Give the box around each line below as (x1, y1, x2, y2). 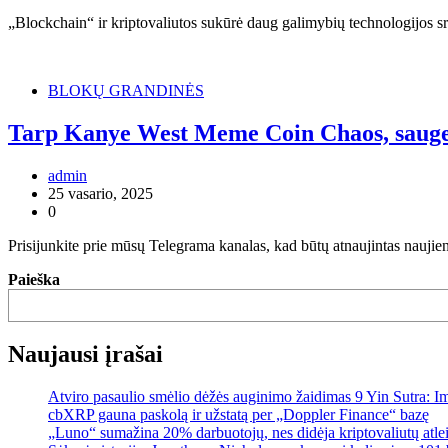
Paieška (8, 270, 60, 288)
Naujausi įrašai (8, 341, 163, 368)
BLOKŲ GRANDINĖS (48, 81, 204, 99)
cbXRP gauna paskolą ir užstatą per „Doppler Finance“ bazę (48, 406, 429, 424)
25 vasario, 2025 (48, 184, 153, 202)
